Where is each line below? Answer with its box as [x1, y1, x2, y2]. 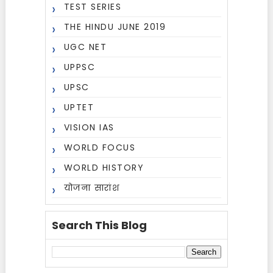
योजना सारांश [63, 182, 120, 194]
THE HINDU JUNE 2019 [63, 21, 166, 33]
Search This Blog [51, 218, 147, 233]
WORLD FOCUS [63, 141, 136, 154]
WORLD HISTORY [63, 161, 144, 174]
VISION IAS [63, 121, 115, 133]
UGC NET [63, 41, 107, 53]
